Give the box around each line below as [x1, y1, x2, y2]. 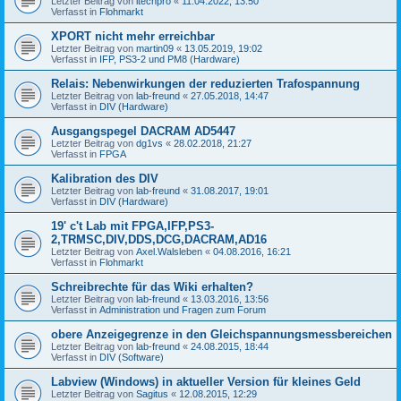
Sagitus [136, 388, 168, 399]
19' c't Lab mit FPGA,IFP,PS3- [51, 218, 214, 233]
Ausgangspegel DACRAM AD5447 [51, 124, 235, 138]
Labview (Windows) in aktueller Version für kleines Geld [51, 374, 361, 388]
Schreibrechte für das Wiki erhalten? [51, 279, 253, 294]
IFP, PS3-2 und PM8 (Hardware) [99, 53, 240, 64]
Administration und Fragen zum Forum [99, 303, 266, 315]
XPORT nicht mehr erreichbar [51, 29, 215, 43]
